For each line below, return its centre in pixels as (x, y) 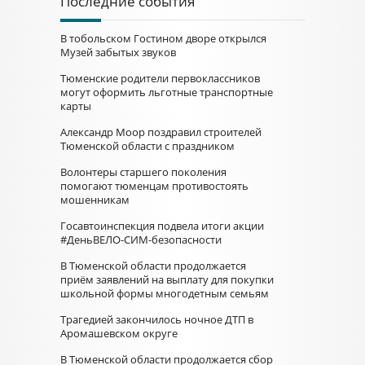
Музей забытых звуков (118, 52)
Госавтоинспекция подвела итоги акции (162, 226)
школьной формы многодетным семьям (165, 293)
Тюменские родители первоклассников (160, 78)
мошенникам (95, 200)
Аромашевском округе (119, 333)
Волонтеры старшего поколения (143, 172)
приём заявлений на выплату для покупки (167, 279)
